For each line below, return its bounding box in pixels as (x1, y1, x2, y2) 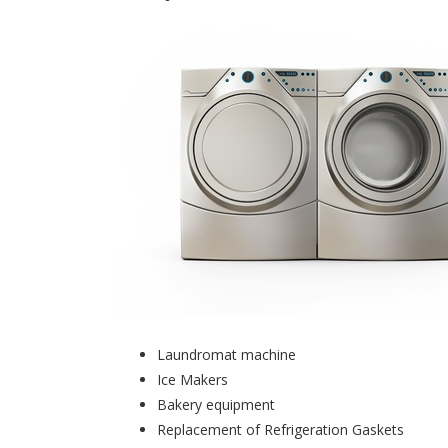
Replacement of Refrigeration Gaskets (157, 420, 404, 439)
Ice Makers (157, 370, 228, 389)
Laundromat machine (157, 345, 296, 364)
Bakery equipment (157, 395, 275, 414)
